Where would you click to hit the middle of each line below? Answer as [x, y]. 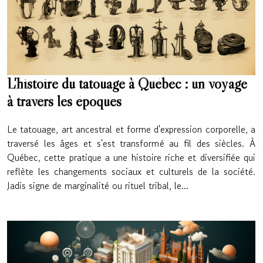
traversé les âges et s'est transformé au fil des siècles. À [131, 143]
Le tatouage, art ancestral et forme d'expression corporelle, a [131, 129]
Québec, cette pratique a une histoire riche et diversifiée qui [131, 157]
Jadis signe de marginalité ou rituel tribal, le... [98, 185]
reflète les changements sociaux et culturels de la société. [131, 171]
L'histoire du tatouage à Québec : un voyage [127, 83]
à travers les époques [64, 101]
